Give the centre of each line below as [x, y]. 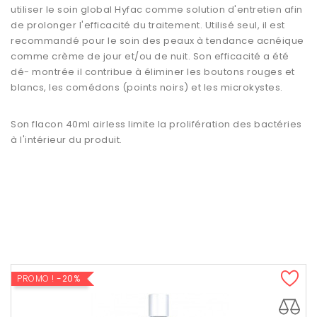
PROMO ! [37, 279]
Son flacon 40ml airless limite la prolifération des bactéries [156, 125]
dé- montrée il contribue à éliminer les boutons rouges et [153, 72]
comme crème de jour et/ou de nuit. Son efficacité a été [150, 57]
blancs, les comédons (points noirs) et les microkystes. [147, 88]
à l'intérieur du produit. [67, 140]
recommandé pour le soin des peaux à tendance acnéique [157, 41]
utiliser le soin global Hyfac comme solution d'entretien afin [157, 10]
